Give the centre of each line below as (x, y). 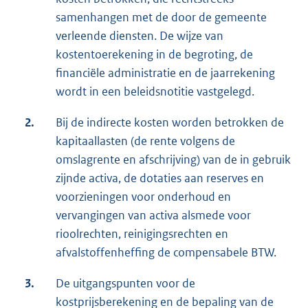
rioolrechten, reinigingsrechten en (142, 234)
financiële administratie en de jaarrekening (165, 73)
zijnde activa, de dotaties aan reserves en (160, 178)
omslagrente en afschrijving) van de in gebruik (173, 160)
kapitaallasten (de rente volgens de (145, 141)
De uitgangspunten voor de (125, 284)
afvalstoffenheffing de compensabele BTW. (166, 253)
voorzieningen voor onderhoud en (143, 197)
